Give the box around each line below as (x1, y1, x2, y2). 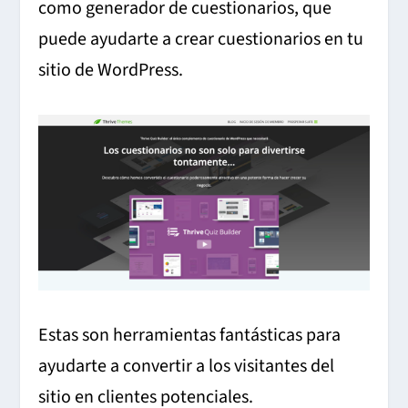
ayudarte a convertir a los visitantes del (38, 352, 335, 379)
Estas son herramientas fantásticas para (38, 321, 342, 348)
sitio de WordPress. (38, 57, 184, 84)
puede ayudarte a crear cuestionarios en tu (38, 26, 364, 53)
